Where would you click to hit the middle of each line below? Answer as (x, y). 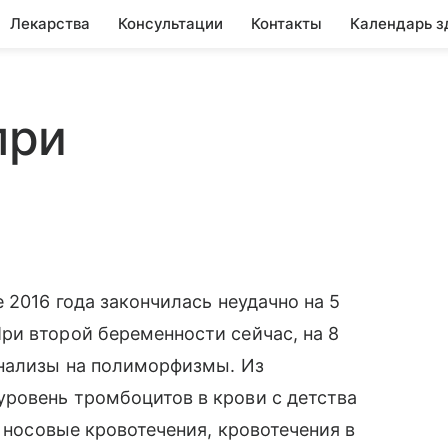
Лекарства (50, 23)
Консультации (170, 23)
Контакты (286, 23)
